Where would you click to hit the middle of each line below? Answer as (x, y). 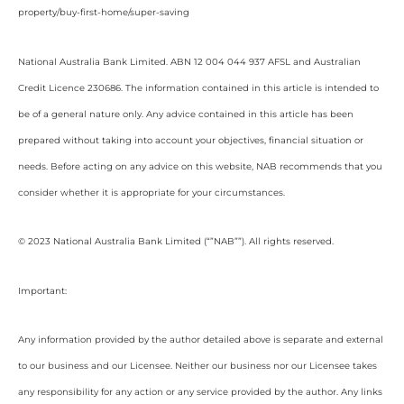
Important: (42, 290)
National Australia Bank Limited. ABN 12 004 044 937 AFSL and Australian (189, 61)
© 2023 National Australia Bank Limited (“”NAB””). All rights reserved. (176, 241)
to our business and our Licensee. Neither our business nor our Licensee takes (197, 366)
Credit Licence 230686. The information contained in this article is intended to (198, 87)
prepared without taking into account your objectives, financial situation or (191, 140)
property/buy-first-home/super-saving (104, 12)
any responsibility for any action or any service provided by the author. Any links (200, 392)
